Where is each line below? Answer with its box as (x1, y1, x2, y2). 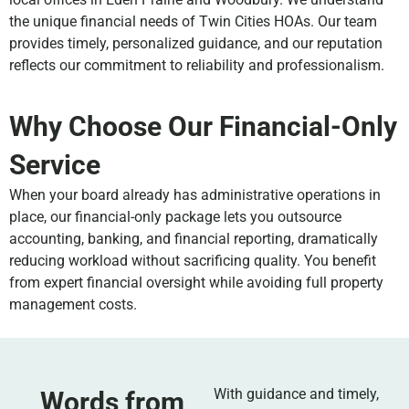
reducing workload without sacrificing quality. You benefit (9, 251, 376, 269)
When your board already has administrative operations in (9, 185, 381, 204)
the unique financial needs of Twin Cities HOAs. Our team (9, 12, 377, 30)
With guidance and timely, (214, 385, 380, 404)
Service (9, 148, 100, 181)
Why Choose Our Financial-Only (9, 110, 397, 142)
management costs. (9, 295, 137, 313)
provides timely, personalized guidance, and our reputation (9, 34, 383, 52)
